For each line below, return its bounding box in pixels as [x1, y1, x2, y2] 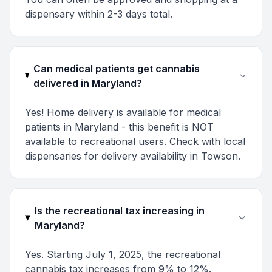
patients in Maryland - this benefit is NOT [25, 121, 214, 133]
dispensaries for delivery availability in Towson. [25, 150, 240, 162]
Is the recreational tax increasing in [34, 205, 205, 217]
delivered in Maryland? [33, 77, 142, 89]
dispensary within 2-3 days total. [25, 8, 172, 20]
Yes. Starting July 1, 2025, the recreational [25, 248, 220, 260]
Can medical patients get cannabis [33, 63, 200, 75]
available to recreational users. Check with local [25, 135, 245, 148]
